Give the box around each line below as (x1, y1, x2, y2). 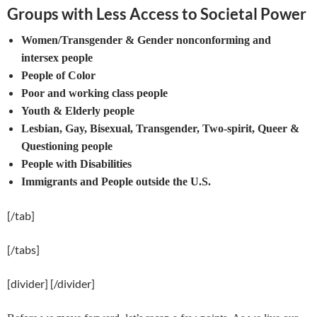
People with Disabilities (21, 158, 132, 170)
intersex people (21, 52, 93, 64)
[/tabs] (7, 243, 40, 256)
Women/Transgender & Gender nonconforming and (21, 34, 271, 46)
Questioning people (21, 140, 113, 152)
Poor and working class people (21, 87, 168, 99)
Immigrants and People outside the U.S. (21, 175, 211, 188)
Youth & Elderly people (21, 105, 134, 117)
